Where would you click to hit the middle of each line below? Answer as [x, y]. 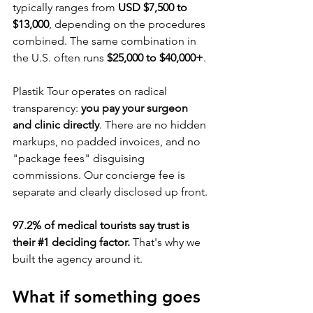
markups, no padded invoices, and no [108, 142]
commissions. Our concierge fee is [100, 175]
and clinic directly [56, 125]
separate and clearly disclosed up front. [110, 192]
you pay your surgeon [136, 108]
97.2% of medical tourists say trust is [102, 226]
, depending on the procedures [129, 24]
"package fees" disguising [80, 159]
